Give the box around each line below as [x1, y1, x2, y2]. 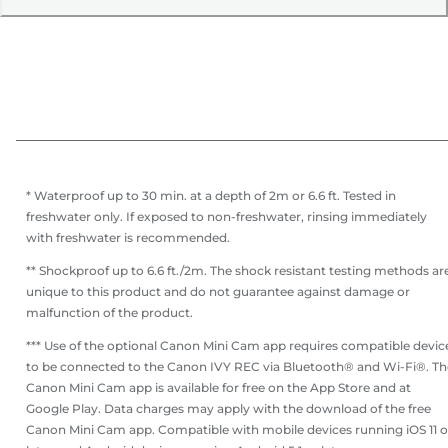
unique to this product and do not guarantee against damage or [26, 284, 410, 300]
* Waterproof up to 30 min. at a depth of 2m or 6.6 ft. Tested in [26, 188, 396, 204]
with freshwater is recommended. [26, 230, 230, 246]
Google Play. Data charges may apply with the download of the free [26, 401, 431, 417]
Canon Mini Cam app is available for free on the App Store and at [26, 380, 411, 396]
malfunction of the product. [26, 305, 193, 321]
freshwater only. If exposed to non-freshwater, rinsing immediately [26, 209, 427, 225]
